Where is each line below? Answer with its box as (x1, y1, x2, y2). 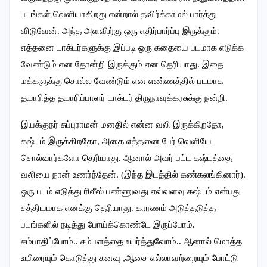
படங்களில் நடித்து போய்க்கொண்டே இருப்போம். (21, 220, 195, 230)
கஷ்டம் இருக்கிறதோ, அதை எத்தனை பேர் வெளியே (21, 136, 212, 147)
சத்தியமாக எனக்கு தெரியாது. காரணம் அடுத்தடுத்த (21, 203, 216, 213)
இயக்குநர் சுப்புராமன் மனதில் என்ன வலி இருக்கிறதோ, (21, 120, 224, 130)
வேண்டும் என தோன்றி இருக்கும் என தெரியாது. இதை (21, 60, 223, 70)
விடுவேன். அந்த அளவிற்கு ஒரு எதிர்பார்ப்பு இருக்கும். (21, 26, 219, 36)
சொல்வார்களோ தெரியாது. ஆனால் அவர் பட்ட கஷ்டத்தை (21, 153, 232, 163)
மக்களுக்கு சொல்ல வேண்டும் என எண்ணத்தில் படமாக (21, 76, 223, 86)
